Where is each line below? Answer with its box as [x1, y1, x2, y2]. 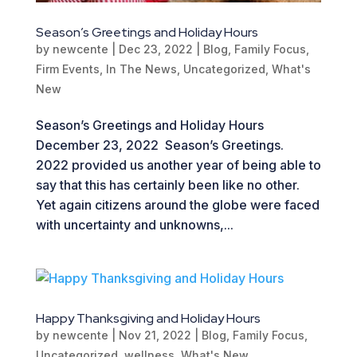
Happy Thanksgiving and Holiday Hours [35, 309, 261, 327]
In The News [105, 61, 177, 76]
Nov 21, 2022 [118, 328, 191, 342]
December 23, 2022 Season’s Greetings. [35, 136, 287, 153]
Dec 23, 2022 [118, 41, 193, 56]
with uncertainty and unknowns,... [35, 216, 233, 233]
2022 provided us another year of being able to [35, 156, 321, 173]
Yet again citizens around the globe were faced [35, 196, 320, 213]
